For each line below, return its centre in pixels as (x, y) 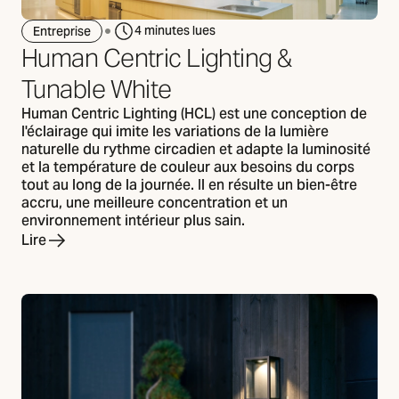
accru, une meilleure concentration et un (155, 202)
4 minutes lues (175, 31)
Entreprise (62, 32)
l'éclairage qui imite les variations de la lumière (175, 131)
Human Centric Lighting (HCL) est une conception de (194, 113)
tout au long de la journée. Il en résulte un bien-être (189, 184)
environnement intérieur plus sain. (133, 220)
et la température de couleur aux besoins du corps (188, 167)
